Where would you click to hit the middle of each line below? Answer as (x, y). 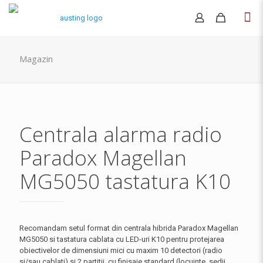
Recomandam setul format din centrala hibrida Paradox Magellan (129, 228)
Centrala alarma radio (121, 134)
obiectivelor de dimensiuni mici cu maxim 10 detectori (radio (121, 250)
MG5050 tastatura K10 (125, 181)
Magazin (36, 59)
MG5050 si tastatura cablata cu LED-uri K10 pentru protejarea (122, 239)
